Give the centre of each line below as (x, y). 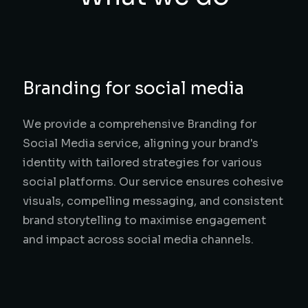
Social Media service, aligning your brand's (141, 143)
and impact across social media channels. (139, 240)
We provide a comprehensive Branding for (140, 124)
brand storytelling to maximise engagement (145, 220)
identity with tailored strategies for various (143, 163)
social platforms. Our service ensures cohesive (153, 182)
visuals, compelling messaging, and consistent (153, 201)
